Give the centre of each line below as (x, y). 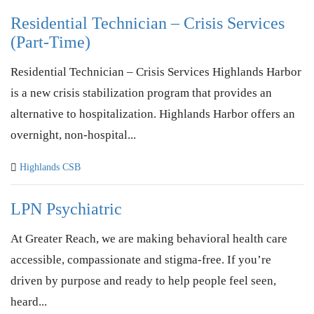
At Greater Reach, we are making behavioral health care (149, 238)
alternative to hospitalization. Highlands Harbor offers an (153, 114)
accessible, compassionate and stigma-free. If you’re (141, 259)
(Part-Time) (50, 42)
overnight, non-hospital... (73, 135)
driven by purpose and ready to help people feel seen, (143, 280)
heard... (29, 301)
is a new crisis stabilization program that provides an (141, 93)
